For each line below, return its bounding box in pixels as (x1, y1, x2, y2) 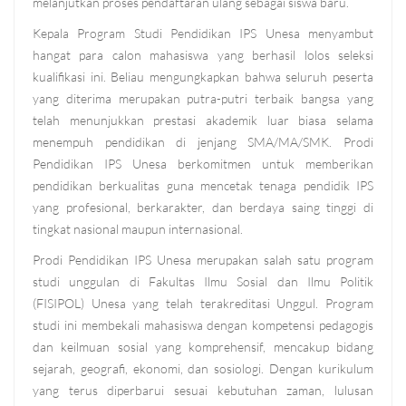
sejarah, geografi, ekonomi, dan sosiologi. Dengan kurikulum (33, 361, 373, 377)
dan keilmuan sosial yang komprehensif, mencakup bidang (33, 339, 373, 355)
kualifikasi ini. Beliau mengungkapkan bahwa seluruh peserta (33, 69, 373, 85)
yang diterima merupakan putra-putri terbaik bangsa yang (33, 91, 373, 107)
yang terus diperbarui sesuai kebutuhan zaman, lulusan (33, 382, 373, 399)
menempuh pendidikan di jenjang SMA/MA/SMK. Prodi (33, 134, 373, 150)
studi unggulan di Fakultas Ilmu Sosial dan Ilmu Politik (33, 274, 373, 290)
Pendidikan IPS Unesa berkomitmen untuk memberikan (33, 156, 373, 172)
